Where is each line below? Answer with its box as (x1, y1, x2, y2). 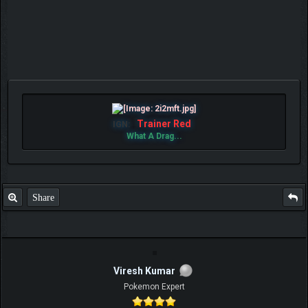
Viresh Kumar (113, 265, 175, 277)
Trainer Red (136, 118, 191, 130)
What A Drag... (126, 131, 182, 142)
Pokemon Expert (123, 282, 185, 292)
